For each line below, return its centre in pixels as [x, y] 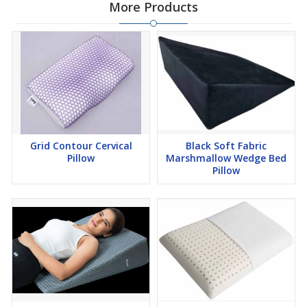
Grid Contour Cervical [81, 146]
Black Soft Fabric [226, 146]
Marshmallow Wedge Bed [226, 158]
